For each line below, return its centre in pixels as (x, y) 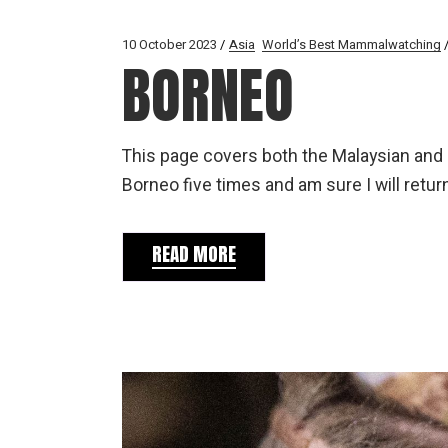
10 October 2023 (169, 45)
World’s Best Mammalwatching (351, 45)
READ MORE (194, 254)
